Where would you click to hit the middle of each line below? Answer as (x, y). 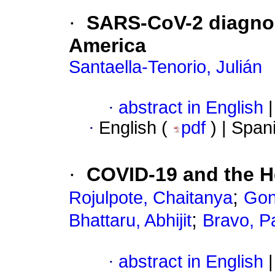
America (107, 46)
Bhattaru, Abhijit (130, 221)
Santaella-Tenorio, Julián (165, 67)
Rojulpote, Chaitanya (151, 198)
